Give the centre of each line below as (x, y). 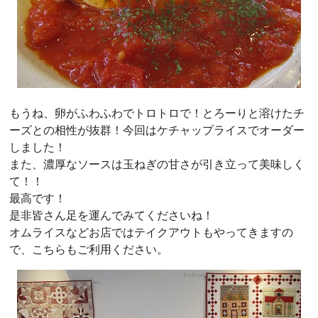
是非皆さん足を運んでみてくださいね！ (111, 215)
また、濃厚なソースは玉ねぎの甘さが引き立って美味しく (157, 164)
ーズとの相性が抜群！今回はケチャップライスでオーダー (157, 130)
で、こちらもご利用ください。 (89, 249)
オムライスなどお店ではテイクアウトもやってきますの (151, 232)
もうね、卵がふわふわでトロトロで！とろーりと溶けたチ (157, 113)
